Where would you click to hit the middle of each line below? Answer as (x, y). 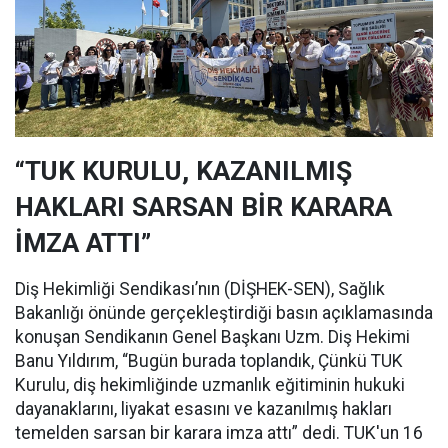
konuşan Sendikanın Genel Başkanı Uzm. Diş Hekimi (212, 337)
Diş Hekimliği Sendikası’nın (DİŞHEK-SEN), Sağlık (200, 289)
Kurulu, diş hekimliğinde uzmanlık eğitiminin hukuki (210, 385)
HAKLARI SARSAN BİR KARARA (203, 207)
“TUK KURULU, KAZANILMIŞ (183, 171)
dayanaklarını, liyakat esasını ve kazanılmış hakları (203, 409)
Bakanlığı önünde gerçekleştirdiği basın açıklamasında (224, 313)
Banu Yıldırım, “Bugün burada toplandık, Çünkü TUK (209, 361)
